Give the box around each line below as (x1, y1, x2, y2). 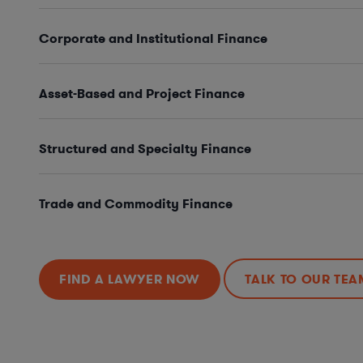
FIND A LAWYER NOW (59, 270, 200, 288)
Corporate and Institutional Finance (39, 30, 267, 48)
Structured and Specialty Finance (39, 140, 251, 158)
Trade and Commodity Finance (39, 195, 233, 213)
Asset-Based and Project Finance (39, 85, 245, 103)
